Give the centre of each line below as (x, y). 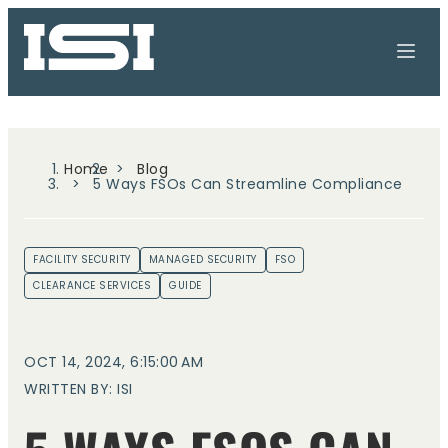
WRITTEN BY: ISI (78, 389)
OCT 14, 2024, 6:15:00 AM (113, 362)
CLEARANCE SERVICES (92, 285)
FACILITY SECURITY (82, 259)
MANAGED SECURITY (202, 259)
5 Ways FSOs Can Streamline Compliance (248, 184)
